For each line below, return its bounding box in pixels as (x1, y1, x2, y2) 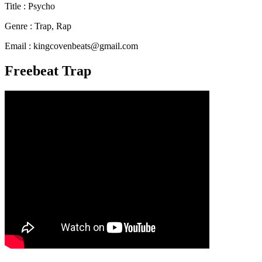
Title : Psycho (5, 1, 55, 12)
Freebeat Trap (5, 63, 91, 78)
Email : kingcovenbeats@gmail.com (5, 41, 138, 51)
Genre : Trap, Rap (5, 21, 71, 32)
